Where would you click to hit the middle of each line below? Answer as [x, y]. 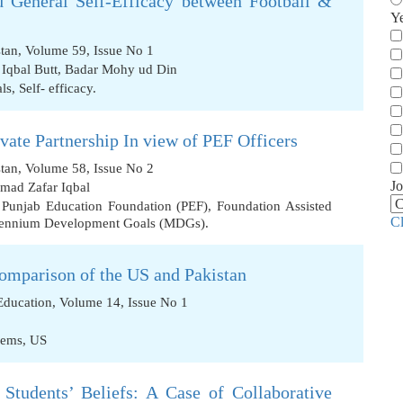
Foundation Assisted [275, 206]
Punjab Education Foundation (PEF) [105, 206]
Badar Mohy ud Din [121, 69]
